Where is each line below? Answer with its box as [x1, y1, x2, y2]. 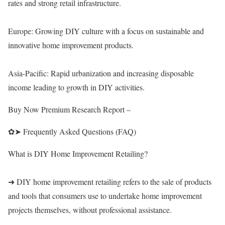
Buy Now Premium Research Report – [8, 104, 131, 115]
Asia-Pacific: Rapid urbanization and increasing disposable [8, 68, 194, 78]
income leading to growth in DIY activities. [8, 82, 145, 92]
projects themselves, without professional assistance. [8, 204, 172, 215]
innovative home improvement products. [8, 40, 134, 50]
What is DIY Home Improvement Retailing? [8, 148, 148, 159]
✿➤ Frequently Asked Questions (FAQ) [8, 126, 136, 137]
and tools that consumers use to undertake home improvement [8, 190, 202, 201]
